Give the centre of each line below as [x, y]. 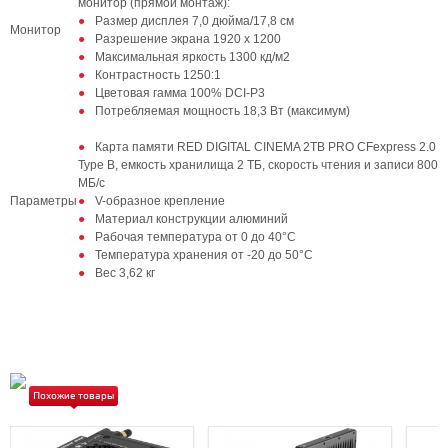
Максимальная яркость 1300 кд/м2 [192, 57]
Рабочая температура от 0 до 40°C [195, 237]
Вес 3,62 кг [125, 273]
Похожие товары [73, 396]
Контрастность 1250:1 [158, 75]
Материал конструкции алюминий [191, 219]
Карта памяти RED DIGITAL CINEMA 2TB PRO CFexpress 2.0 [265, 147]
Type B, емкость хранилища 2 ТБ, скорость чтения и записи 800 [258, 165]
